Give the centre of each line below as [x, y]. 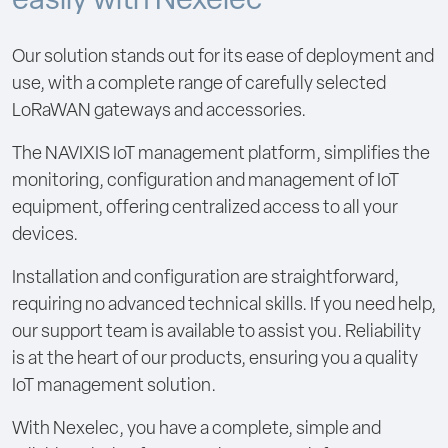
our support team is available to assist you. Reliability [216, 333]
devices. [45, 236]
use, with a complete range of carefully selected [199, 85]
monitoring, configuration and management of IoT [205, 182]
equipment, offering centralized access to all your [205, 209]
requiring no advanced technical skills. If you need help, [224, 306]
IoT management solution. [114, 387]
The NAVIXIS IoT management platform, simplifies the [221, 155]
